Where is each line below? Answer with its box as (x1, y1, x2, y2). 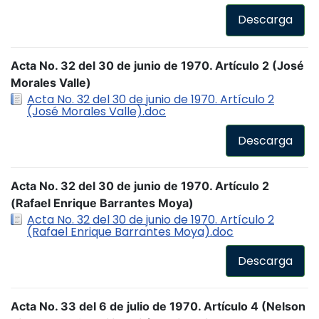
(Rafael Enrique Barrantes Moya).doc (27, 224, 234, 241)
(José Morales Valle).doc (27, 103, 166, 120)
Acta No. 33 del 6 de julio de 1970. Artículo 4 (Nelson (11, 299, 305, 314)
